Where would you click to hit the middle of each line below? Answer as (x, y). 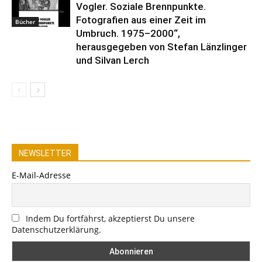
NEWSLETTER (45, 154)
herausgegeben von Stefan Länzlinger (161, 47)
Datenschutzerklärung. (56, 229)
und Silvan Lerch (113, 61)
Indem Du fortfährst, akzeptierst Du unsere (110, 218)
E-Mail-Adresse (41, 175)
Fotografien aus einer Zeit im (141, 20)
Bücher (25, 22)
